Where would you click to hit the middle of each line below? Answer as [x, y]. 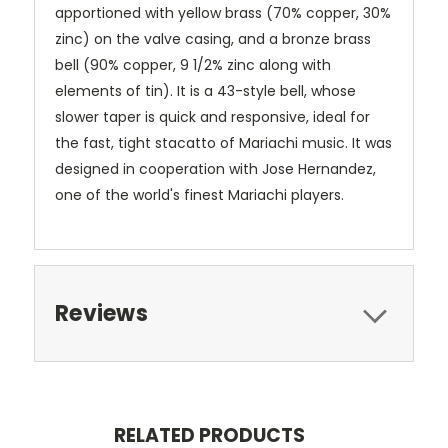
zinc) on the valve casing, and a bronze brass [213, 39]
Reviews [101, 314]
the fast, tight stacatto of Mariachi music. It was [223, 143]
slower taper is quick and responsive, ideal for [212, 117]
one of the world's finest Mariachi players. [199, 195]
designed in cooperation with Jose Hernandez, [215, 169]
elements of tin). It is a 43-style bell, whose [205, 91]
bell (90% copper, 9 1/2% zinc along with [193, 65]
